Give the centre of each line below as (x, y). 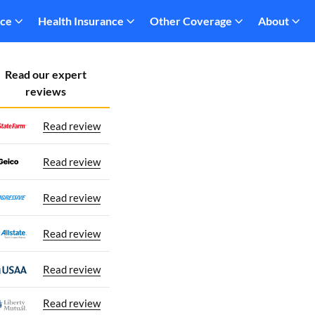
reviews (46, 91)
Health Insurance (81, 21)
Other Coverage (191, 21)
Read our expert (46, 74)
